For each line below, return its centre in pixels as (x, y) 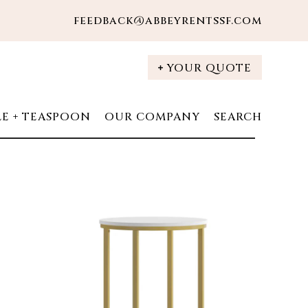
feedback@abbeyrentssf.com (167, 21)
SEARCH (238, 117)
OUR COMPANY (152, 117)
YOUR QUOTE (209, 68)
